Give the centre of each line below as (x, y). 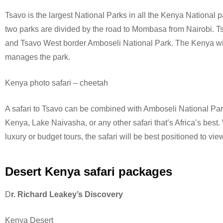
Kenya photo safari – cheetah (56, 83)
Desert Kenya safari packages (89, 171)
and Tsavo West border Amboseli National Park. (90, 43)
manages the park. (38, 57)
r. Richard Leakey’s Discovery (67, 194)
